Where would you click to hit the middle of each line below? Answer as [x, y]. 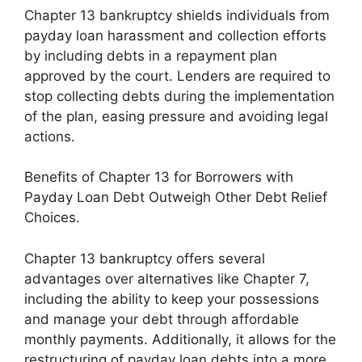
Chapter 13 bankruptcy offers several [145, 258]
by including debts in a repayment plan [151, 55]
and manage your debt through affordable [162, 319]
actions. [50, 136]
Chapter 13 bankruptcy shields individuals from [177, 15]
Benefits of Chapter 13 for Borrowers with [159, 177]
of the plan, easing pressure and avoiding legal [176, 116]
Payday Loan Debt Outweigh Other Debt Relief [176, 198]
